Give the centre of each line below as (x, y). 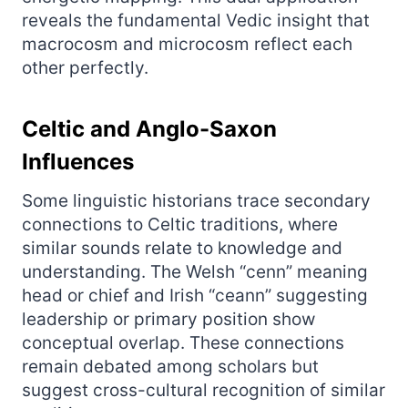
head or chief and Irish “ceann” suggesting (195, 295)
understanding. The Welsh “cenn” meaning (195, 271)
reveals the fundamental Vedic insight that (196, 20)
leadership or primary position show (168, 319)
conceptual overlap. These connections (183, 342)
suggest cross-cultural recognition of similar (204, 390)
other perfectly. (85, 67)
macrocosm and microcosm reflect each (187, 44)
